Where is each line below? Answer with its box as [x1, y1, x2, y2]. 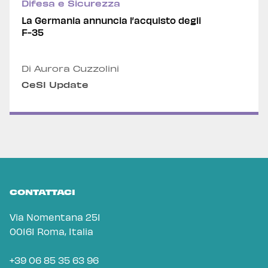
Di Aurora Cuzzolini [22, 63, 119, 74]
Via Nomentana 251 [10, 211, 100, 223]
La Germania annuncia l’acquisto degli [22, 14, 201, 26]
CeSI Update [22, 80, 89, 90]
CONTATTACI [10, 186, 75, 197]
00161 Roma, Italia [10, 226, 93, 237]
